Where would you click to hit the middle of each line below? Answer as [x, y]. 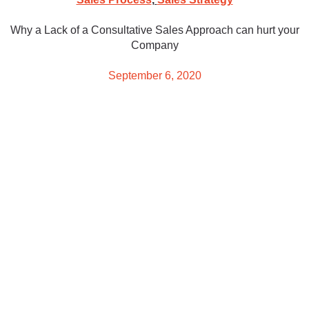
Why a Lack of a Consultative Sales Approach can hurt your [154, 30]
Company [154, 46]
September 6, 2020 [154, 76]
